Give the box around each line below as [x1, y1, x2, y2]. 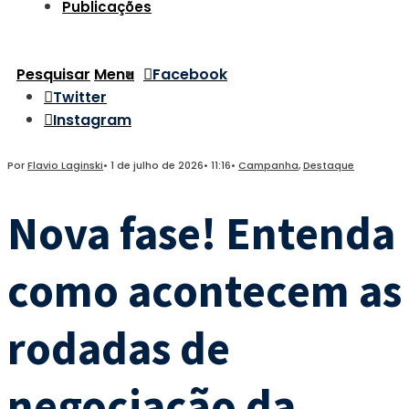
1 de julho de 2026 [110, 158, 204, 173]
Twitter [53, 87, 107, 108]
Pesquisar [16, 64, 90, 85]
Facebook [152, 64, 227, 85]
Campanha [238, 158, 299, 173]
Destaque [303, 158, 354, 173]
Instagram [53, 110, 131, 131]
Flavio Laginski [27, 158, 103, 173]
